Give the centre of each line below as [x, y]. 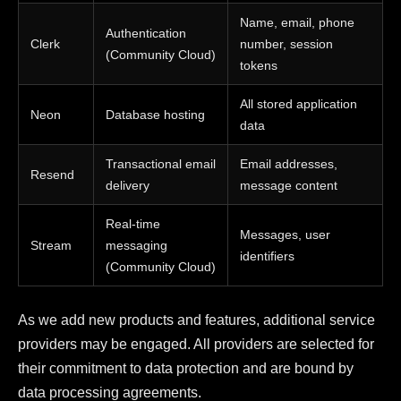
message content [288, 185]
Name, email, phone [297, 22]
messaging [136, 245]
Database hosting [155, 114]
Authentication [145, 33]
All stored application [298, 103]
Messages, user [285, 234]
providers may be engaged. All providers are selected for [196, 344]
